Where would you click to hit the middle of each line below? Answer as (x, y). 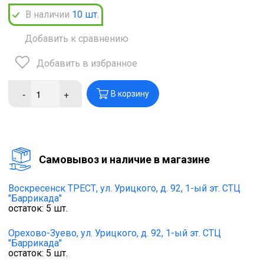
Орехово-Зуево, (43, 233)
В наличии (49, 15)
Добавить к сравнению (77, 39)
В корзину (130, 94)
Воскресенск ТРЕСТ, (53, 189)
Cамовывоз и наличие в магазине (124, 159)
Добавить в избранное (87, 64)
